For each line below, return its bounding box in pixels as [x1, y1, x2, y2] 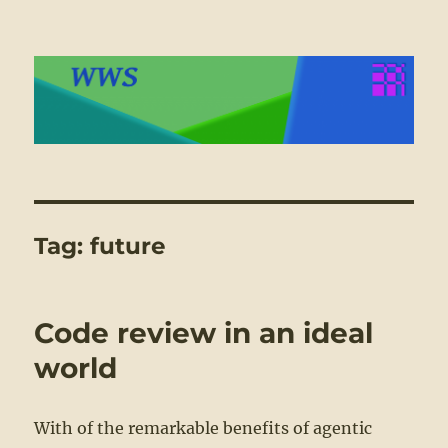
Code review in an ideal [34, 316, 374, 351]
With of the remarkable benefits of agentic [34, 418, 373, 439]
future [90, 232, 167, 261]
